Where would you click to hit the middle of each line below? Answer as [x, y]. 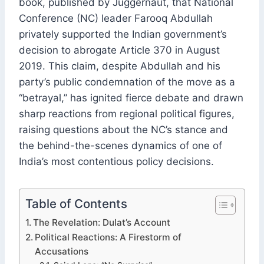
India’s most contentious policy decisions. [116, 162]
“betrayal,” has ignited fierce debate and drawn [131, 98]
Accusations [62, 252]
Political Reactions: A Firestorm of [108, 237]
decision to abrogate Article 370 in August [119, 50]
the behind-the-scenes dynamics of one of [121, 146]
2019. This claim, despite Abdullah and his [120, 66]
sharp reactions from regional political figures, [127, 114]
